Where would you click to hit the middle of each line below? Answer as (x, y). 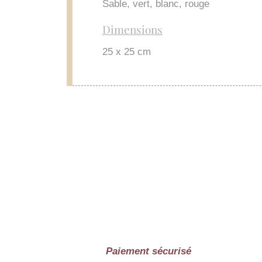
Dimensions (132, 29)
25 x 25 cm (127, 51)
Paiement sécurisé (148, 251)
